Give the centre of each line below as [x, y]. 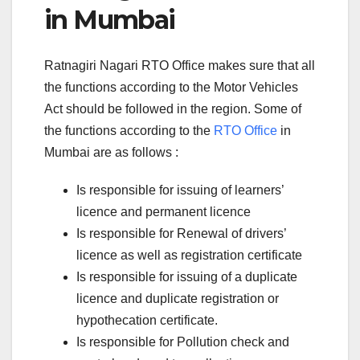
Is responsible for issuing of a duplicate [187, 276]
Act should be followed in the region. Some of [173, 108]
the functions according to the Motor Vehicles [171, 87]
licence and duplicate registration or [178, 298]
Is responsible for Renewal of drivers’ [181, 233]
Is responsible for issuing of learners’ [180, 190]
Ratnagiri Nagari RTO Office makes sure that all [180, 65]
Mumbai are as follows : [111, 152]
